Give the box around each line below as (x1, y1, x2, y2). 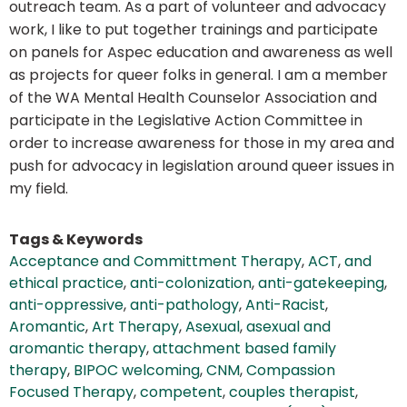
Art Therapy (92, 316, 179, 338)
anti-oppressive (9, 294, 124, 316)
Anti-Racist (245, 294, 325, 316)
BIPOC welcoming (74, 360, 200, 382)
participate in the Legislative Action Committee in (9, 110, 362, 132)
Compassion (246, 360, 335, 382)
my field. (9, 178, 68, 200)
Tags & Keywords (9, 229, 143, 251)
